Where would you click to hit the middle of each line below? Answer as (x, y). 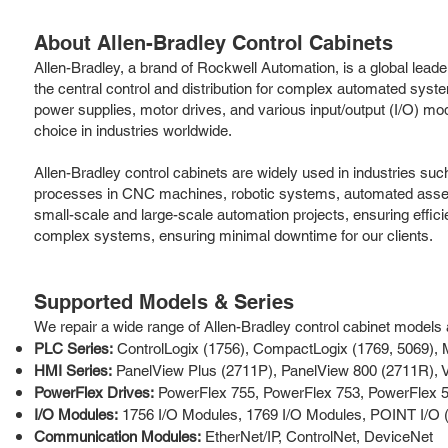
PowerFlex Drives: (94, 392)
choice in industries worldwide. (133, 130)
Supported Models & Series (164, 301)
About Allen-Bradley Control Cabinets (213, 42)
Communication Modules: (117, 436)
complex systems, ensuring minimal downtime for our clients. (233, 235)
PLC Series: (73, 348)
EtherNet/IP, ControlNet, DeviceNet (317, 436)
